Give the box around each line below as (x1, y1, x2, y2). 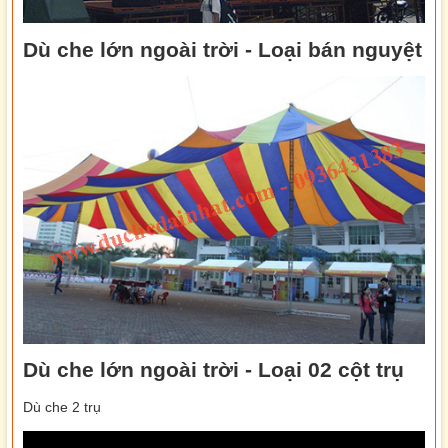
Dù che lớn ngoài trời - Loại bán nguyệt (23, 37, 422, 61)
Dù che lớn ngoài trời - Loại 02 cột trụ (23, 358, 404, 382)
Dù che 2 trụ (23, 398, 105, 415)
